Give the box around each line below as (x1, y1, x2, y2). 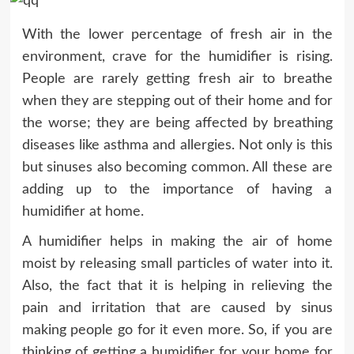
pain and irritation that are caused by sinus (21, 300, 333, 315)
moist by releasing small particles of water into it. (21, 256, 333, 271)
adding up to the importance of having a (21, 182, 333, 197)
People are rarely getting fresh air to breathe (21, 71, 333, 86)
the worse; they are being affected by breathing (21, 115, 333, 130)
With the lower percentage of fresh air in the (21, 27, 333, 42)
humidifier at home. (21, 204, 144, 219)
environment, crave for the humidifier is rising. (21, 49, 333, 64)
